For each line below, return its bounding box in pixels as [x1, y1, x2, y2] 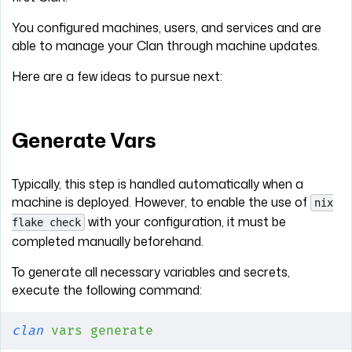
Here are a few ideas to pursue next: [12, 68, 222, 86]
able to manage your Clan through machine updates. [12, 37, 320, 55]
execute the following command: [12, 281, 202, 299]
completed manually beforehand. [12, 233, 203, 251]
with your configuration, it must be [85, 213, 286, 231]
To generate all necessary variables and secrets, [12, 263, 290, 281]
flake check [12, 216, 81, 229]
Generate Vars [12, 126, 156, 155]
